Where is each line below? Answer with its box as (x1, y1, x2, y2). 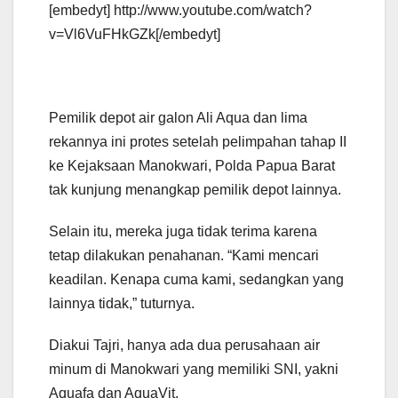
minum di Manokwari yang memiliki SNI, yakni (49, 362, 338, 378)
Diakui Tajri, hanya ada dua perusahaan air (49, 338, 320, 354)
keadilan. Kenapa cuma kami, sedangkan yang (49, 272, 344, 288)
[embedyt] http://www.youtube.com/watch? (49, 3, 312, 19)
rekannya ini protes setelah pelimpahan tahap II (49, 134, 346, 150)
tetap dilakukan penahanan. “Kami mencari (49, 248, 319, 264)
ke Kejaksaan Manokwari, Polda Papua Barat (49, 158, 335, 174)
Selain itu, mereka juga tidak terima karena (49, 224, 317, 240)
